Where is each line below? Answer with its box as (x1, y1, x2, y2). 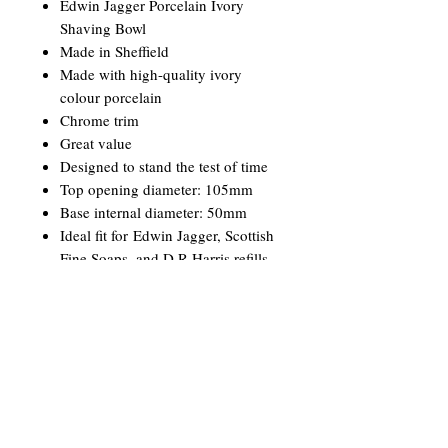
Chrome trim (60, 110, 139, 130)
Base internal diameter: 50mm (60, 202, 247, 222)
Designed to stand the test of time (60, 156, 268, 176)
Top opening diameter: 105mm (60, 179, 253, 199)
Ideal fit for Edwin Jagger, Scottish (60, 225, 274, 245)
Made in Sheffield (60, 41, 169, 61)
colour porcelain (60, 87, 162, 107)
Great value (60, 133, 132, 153)
